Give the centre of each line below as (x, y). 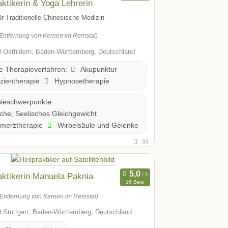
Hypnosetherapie (81, 81)
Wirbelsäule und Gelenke (97, 125)
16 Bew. (135, 182)
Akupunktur (98, 69)
